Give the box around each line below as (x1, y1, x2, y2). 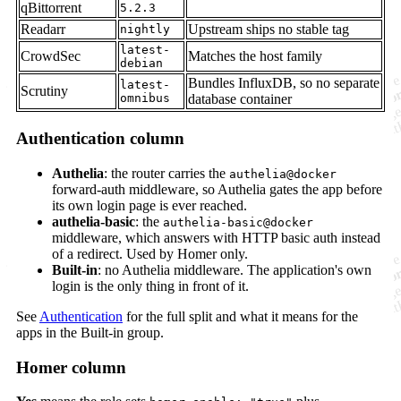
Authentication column (16, 129, 184, 149)
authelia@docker (229, 166, 337, 181)
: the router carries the (104, 165, 229, 181)
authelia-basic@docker (163, 215, 313, 229)
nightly (120, 22, 170, 37)
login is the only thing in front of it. (52, 277, 249, 294)
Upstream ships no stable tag (188, 21, 349, 38)
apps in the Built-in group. (16, 324, 164, 340)
